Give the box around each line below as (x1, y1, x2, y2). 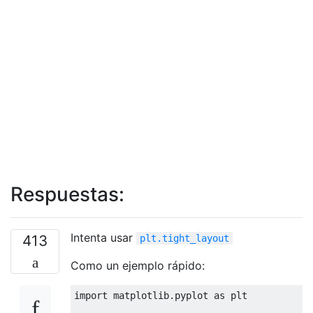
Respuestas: (10, 182, 124, 206)
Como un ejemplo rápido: (71, 258, 205, 272)
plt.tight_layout (140, 232, 229, 244)
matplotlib (108, 289, 169, 301)
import (74, 289, 108, 301)
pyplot (175, 289, 214, 301)
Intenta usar (71, 230, 136, 245)
